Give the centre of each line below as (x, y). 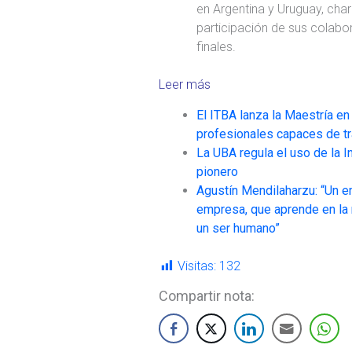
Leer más (185, 85)
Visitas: (197, 266)
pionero (217, 171)
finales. (216, 47)
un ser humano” (238, 228)
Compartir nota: (207, 295)
